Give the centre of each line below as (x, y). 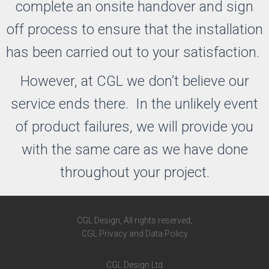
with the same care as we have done (134, 150)
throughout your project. (134, 172)
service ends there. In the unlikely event (134, 104)
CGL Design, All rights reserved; (134, 220)
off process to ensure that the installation (134, 29)
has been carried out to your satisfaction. (134, 52)
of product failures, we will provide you (134, 127)
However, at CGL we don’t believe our (134, 81)
